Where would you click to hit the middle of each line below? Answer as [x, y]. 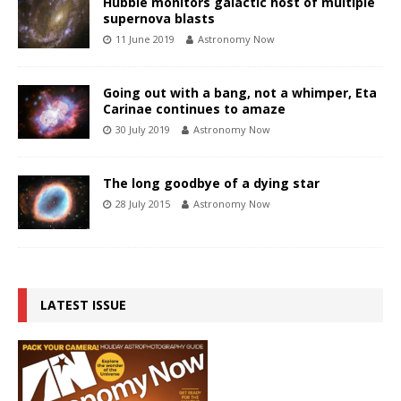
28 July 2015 [143, 204]
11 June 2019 [145, 39]
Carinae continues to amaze [194, 109]
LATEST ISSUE [83, 305]
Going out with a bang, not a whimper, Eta [240, 93]
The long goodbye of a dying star [211, 183]
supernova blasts [159, 19]
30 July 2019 [143, 130]
